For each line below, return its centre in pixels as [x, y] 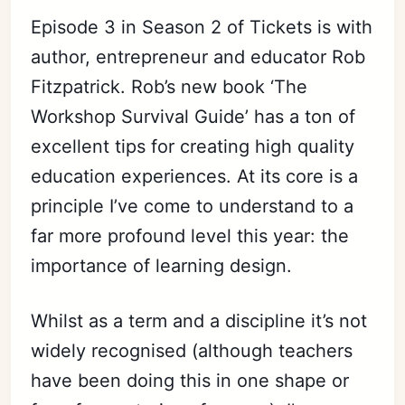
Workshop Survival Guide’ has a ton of [193, 117]
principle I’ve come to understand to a [193, 206]
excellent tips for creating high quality [193, 146]
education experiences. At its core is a [195, 176]
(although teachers [270, 351]
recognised [139, 351]
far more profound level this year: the [190, 236]
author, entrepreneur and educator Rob [198, 57]
